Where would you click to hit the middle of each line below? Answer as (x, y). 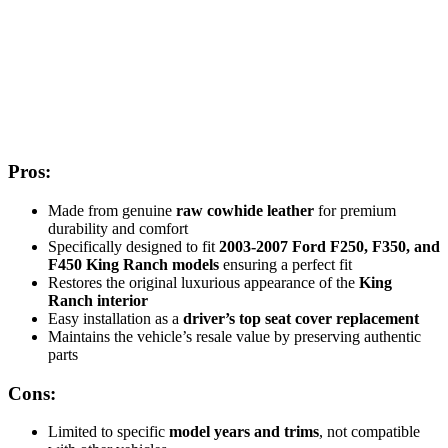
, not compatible (369, 432)
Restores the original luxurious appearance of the (203, 282)
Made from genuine (112, 210)
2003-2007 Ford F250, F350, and (329, 246)
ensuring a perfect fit (285, 264)
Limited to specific (108, 432)
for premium (355, 210)
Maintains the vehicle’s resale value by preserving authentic (234, 336)
